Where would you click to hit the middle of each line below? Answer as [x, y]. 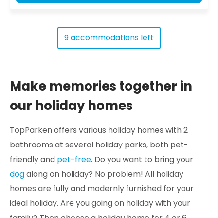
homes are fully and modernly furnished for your [102, 188]
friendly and [33, 159]
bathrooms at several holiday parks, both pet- [99, 145]
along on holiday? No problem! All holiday [104, 174]
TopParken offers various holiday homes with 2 [99, 130]
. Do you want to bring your [142, 159]
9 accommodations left [109, 37]
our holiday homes [71, 105]
